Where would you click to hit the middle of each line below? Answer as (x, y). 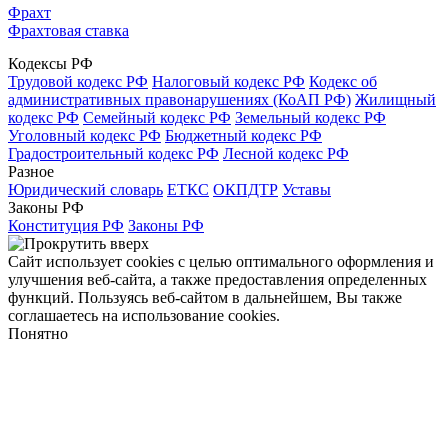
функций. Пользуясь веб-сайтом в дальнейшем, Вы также (205, 297)
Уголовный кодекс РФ (84, 135)
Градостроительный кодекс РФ (113, 153)
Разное (31, 171)
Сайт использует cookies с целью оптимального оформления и (221, 261)
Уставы (306, 189)
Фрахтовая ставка (68, 30)
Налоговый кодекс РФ (228, 81)
